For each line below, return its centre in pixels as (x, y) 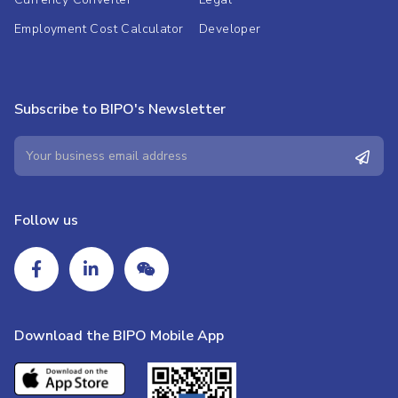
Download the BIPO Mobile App (119, 335)
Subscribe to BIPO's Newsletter (120, 109)
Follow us (46, 220)
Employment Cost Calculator (99, 28)
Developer (230, 28)
